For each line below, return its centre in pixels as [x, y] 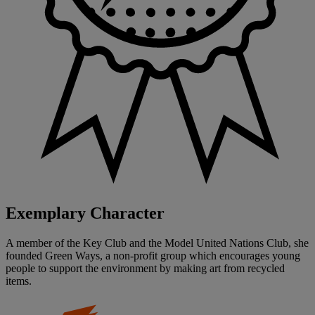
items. [19, 281]
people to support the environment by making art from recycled [145, 268]
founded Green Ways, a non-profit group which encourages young [153, 255]
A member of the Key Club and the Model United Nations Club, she [157, 243]
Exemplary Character [85, 213]
